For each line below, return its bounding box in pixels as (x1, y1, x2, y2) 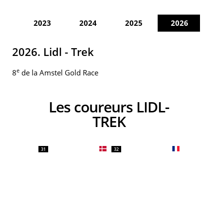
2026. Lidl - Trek (12, 44, 94, 59)
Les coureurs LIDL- (49, 97, 56, 117)
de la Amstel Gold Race (19, 68, 98, 77)
